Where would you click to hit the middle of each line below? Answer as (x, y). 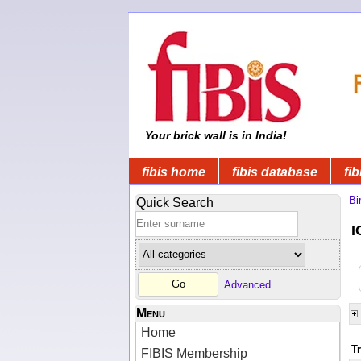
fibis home (174, 172)
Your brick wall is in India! (214, 135)
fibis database (275, 172)
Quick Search (175, 202)
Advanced (247, 284)
